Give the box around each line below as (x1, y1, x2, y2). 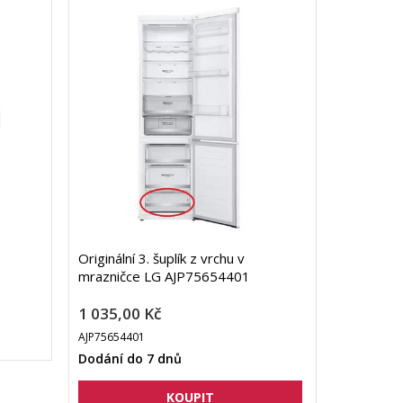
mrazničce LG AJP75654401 (77, 267, 250, 286)
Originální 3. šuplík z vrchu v (77, 249, 245, 268)
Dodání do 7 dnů (77, 350, 182, 368)
